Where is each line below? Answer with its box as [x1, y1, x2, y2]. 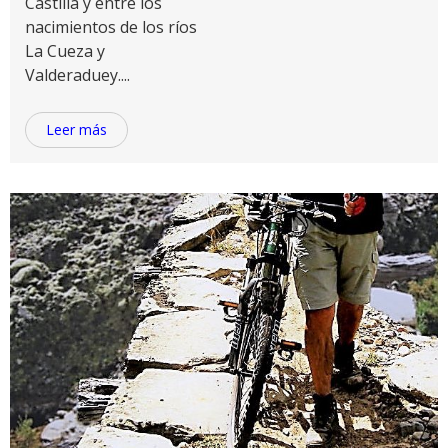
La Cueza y [25, 40, 105, 62]
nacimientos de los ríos [25, 16, 197, 38]
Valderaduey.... [25, 64, 130, 86]
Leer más [46, 120, 107, 139]
